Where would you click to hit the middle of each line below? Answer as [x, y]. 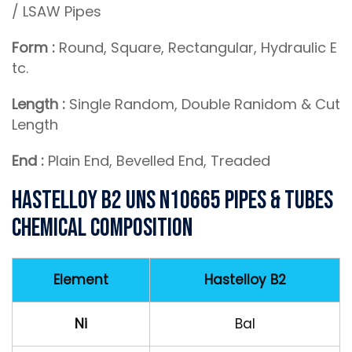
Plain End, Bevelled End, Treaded [157, 161]
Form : [33, 48]
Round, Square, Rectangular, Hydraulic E [196, 48]
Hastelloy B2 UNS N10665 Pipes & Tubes [172, 201]
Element [81, 280]
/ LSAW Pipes [57, 11]
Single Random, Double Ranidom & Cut [203, 104]
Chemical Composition [102, 228]
